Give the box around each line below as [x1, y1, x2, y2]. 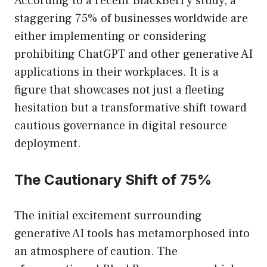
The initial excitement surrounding [14, 208, 202, 224]
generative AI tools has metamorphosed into [14, 226, 250, 242]
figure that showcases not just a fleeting [14, 82, 225, 98]
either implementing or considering [14, 29, 207, 45]
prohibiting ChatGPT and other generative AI [14, 46, 253, 63]
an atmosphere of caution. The [14, 244, 178, 260]
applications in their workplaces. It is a [14, 64, 219, 80]
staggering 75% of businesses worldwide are [14, 11, 248, 27]
